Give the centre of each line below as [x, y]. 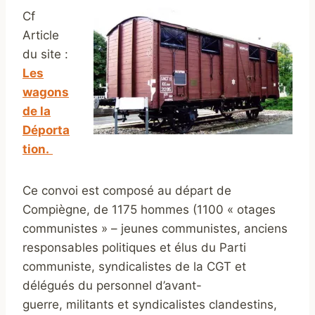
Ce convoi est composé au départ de [127, 191]
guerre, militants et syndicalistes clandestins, [150, 305]
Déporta [46, 130]
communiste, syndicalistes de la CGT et [134, 267]
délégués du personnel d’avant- [112, 286]
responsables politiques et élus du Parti [134, 248]
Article [41, 36]
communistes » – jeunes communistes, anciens [155, 229]
